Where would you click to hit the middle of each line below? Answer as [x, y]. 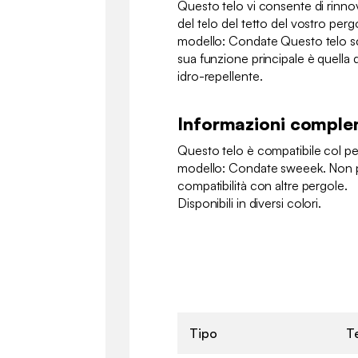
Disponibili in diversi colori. [249, 203]
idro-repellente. [220, 76]
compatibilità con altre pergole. [264, 186]
